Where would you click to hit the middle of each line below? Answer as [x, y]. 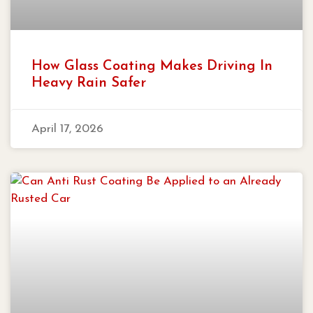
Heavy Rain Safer [89, 83]
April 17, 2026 [67, 129]
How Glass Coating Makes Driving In [152, 66]
